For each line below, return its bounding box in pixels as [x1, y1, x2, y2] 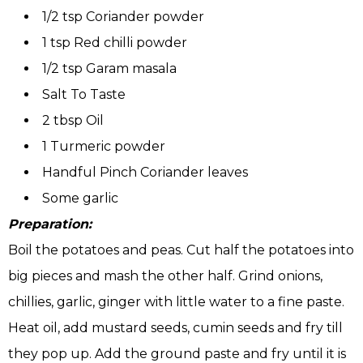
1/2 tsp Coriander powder [42, 9, 204, 25]
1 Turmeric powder [42, 139, 165, 155]
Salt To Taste [42, 87, 126, 103]
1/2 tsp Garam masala [42, 61, 177, 77]
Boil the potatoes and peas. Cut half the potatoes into [8, 242, 354, 258]
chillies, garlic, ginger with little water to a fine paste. [8, 294, 344, 310]
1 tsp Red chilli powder [42, 35, 187, 51]
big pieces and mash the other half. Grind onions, [8, 268, 322, 284]
